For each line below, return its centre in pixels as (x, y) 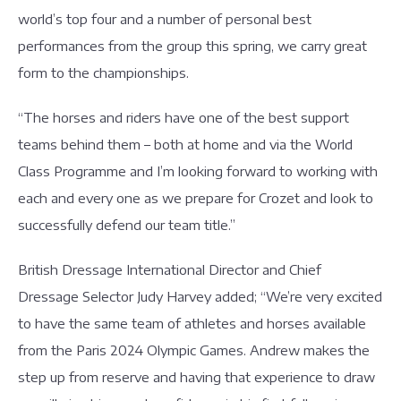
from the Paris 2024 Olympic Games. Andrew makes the (194, 350)
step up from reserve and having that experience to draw (196, 377)
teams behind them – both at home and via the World (185, 144)
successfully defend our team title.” (127, 225)
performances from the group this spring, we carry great (192, 46)
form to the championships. (103, 73)
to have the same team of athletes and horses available (192, 323)
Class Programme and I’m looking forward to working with (198, 171)
